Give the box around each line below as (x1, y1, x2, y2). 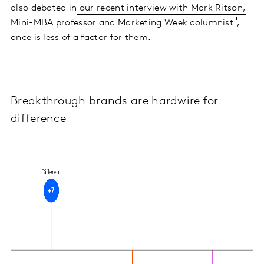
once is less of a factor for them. (11, 32, 151, 42)
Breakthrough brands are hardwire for (11, 95, 219, 107)
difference (11, 113, 67, 125)
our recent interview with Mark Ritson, (77, 3, 246, 13)
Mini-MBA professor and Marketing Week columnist (11, 18, 234, 28)
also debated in (11, 3, 77, 13)
